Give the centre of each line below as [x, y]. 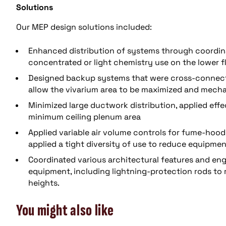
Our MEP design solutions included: [84, 27]
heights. [44, 183]
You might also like [65, 211]
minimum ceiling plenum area [84, 117]
